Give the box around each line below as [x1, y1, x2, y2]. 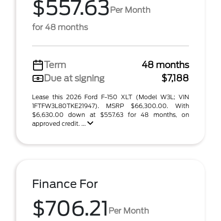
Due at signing [44, 73, 105, 83]
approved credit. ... [32, 120, 87, 127]
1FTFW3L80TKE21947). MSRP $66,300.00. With [32, 102, 189, 110]
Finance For [32, 177, 98, 191]
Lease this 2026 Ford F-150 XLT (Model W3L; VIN [32, 93, 189, 101]
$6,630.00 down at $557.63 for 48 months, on [32, 111, 189, 118]
